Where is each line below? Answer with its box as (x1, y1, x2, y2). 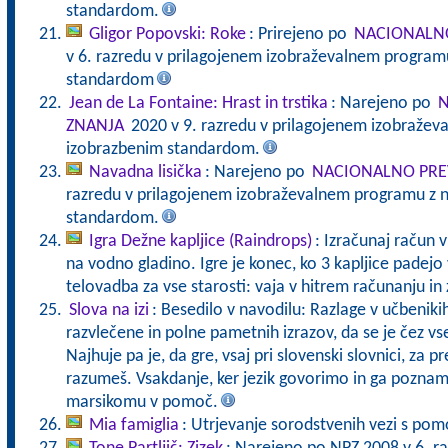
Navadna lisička (88, 163, 202, 182)
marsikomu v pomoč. (65, 393, 218, 412)
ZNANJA (65, 117, 124, 136)
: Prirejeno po (248, 25, 351, 44)
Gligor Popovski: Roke (88, 25, 246, 44)
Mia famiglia (88, 416, 179, 435)
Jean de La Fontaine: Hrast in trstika (68, 94, 328, 113)
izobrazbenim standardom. (65, 140, 260, 159)
